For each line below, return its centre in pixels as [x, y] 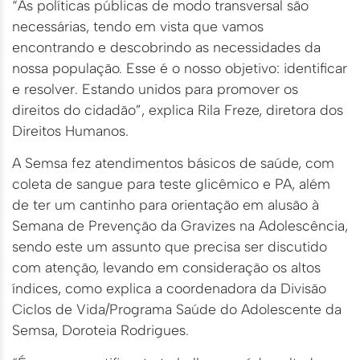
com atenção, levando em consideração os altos [166, 268]
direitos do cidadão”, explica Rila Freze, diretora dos [178, 109]
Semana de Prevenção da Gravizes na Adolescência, [180, 226]
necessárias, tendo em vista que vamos [138, 26]
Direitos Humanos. [70, 130]
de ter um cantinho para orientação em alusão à [166, 205]
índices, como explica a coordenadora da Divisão [169, 288]
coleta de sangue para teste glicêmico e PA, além [171, 184]
